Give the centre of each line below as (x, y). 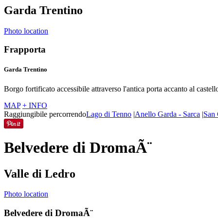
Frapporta (25, 50)
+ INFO (35, 105)
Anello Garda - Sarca (167, 114)
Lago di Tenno (109, 114)
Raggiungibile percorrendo (45, 114)
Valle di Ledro (40, 173)
